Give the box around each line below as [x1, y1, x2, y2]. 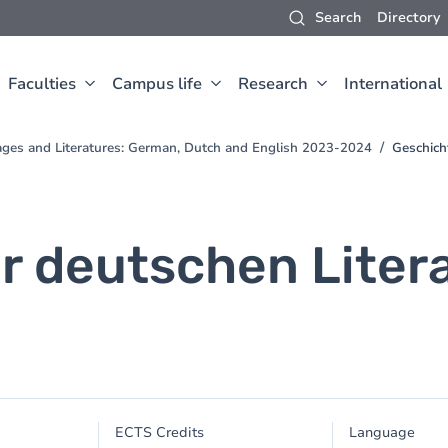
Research [238, 73, 308, 95]
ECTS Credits [115, 423, 205, 442]
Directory [377, 8, 440, 27]
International [344, 73, 442, 95]
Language [348, 423, 415, 442]
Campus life [112, 73, 202, 95]
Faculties [8, 73, 76, 95]
